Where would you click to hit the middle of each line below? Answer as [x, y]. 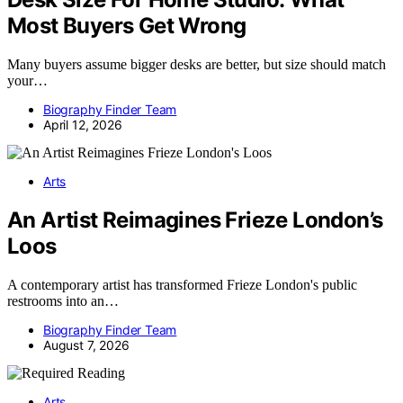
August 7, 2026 [86, 345]
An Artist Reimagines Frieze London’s [195, 219]
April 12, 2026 [83, 124]
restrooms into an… [63, 300]
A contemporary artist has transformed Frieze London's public [182, 284]
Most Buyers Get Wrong [127, 25]
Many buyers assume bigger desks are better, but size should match [197, 64]
